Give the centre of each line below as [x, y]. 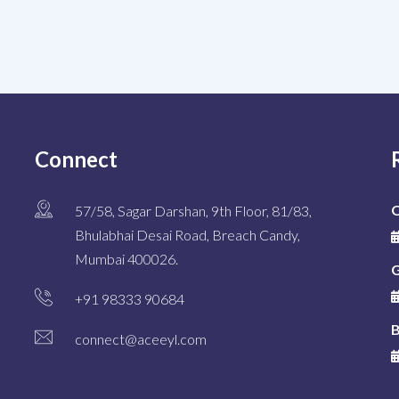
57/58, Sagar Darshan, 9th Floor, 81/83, [193, 211]
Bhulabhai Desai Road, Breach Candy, [187, 235]
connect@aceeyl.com [141, 339]
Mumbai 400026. [126, 259]
